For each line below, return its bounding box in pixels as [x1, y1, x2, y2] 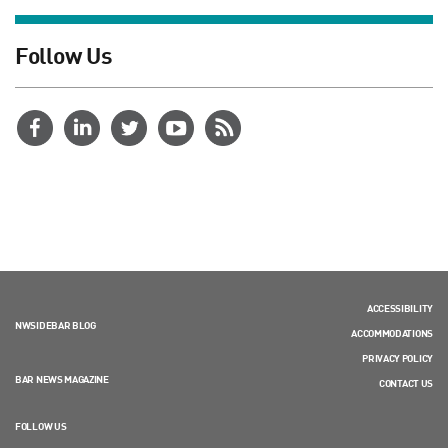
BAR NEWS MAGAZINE [15, 373, 109, 386]
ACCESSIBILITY [366, 302, 433, 315]
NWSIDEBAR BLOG [15, 319, 96, 332]
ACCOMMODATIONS [351, 327, 433, 340]
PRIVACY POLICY [362, 352, 433, 365]
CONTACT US [379, 377, 433, 390]
